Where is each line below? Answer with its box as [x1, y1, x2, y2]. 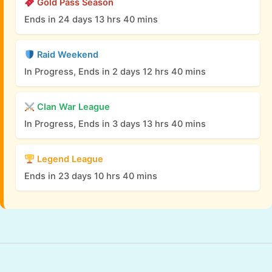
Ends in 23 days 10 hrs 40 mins [24, 171, 157, 182]
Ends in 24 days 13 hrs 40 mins [24, 14, 158, 25]
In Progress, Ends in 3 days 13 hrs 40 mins [24, 118, 206, 130]
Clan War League [34, 101, 110, 113]
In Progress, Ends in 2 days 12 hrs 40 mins [24, 66, 206, 78]
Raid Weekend [34, 49, 98, 61]
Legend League [34, 154, 103, 165]
